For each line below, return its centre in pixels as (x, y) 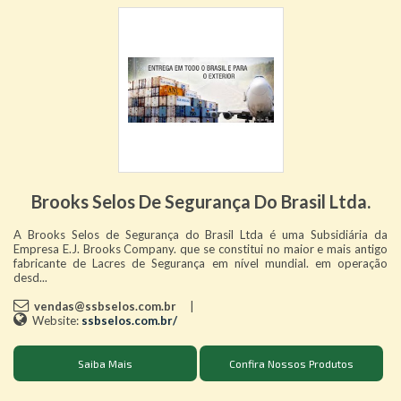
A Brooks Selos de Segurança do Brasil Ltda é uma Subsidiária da (200, 234)
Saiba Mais (105, 363)
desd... (30, 277)
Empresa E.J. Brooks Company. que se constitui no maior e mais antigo (200, 248)
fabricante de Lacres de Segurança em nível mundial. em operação (200, 263)
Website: (54, 320)
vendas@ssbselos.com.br (105, 306)
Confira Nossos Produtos (291, 363)
